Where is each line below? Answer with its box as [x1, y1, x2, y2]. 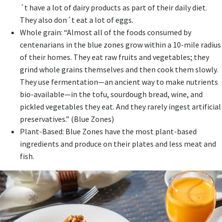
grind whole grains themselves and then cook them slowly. [20, 64, 218, 74]
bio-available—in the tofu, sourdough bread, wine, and [20, 89, 203, 99]
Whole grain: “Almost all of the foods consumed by [20, 27, 191, 37]
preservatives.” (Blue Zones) [20, 113, 114, 124]
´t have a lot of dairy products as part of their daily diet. [20, 2, 207, 12]
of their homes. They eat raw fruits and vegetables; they [20, 52, 209, 62]
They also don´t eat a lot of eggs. [20, 14, 133, 25]
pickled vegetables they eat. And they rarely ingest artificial [20, 101, 221, 111]
